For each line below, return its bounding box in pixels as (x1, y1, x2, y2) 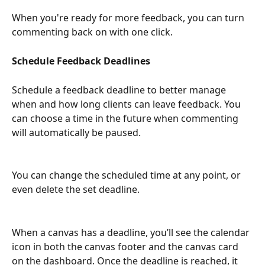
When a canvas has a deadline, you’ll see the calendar (12, 225, 252, 239)
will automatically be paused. (12, 125, 143, 139)
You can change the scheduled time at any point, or (12, 169, 243, 182)
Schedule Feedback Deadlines (12, 54, 150, 67)
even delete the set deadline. (12, 183, 140, 196)
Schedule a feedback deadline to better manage (12, 83, 228, 96)
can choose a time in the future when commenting (12, 111, 241, 125)
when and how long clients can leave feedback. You (12, 97, 243, 111)
